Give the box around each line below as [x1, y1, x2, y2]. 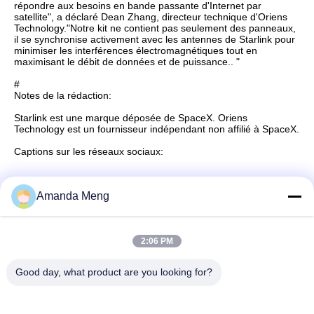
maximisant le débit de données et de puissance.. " [14, 56, 240, 67]
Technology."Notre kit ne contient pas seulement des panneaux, [14, 22, 296, 34]
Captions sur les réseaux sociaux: [14, 146, 163, 157]
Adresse [34, 253, 78, 265]
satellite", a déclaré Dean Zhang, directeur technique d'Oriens [14, 11, 287, 22]
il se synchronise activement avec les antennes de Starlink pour [14, 34, 295, 45]
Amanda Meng [36, 190, 109, 202]
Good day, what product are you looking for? [15, 266, 212, 278]
